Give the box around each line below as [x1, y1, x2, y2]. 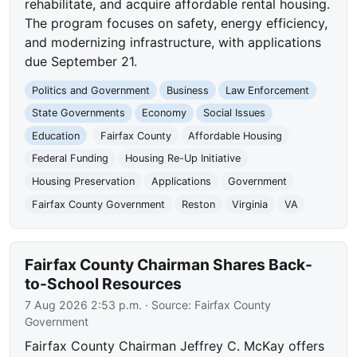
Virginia [231, 198, 268, 210]
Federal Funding [32, 152, 109, 165]
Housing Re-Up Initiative [124, 152, 241, 165]
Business [166, 84, 209, 96]
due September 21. [25, 53, 138, 69]
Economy [141, 107, 186, 120]
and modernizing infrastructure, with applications [25, 33, 322, 50]
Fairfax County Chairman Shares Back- [25, 255, 313, 275]
